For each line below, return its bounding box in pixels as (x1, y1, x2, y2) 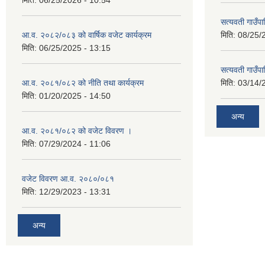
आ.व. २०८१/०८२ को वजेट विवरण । (22, 126, 132, 136)
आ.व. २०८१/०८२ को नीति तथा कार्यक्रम (22, 78, 144, 88)
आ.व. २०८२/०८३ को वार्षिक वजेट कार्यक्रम (22, 30, 151, 40)
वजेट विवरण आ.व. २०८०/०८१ (22, 174, 114, 184)
